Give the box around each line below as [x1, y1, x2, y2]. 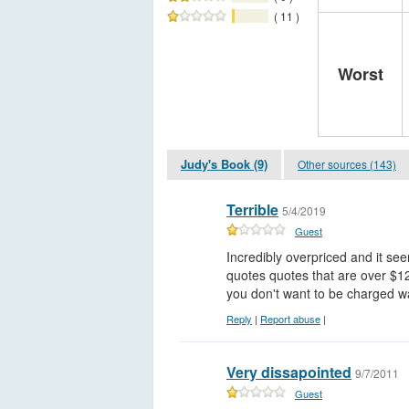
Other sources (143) [298, 156, 396, 173]
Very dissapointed [226, 362, 351, 383]
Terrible [226, 199, 278, 221]
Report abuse [260, 311, 320, 327]
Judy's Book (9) [181, 155, 267, 173]
